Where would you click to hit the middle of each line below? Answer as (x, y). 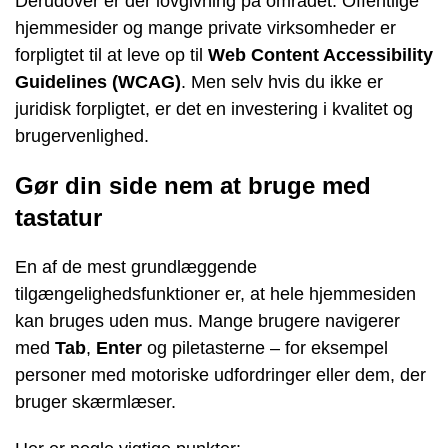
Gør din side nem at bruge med (193, 185)
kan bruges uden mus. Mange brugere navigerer (207, 321)
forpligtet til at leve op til (111, 55)
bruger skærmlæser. (95, 402)
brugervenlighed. (82, 136)
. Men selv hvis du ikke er (282, 82)
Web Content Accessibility (320, 55)
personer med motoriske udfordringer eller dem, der (220, 375)
